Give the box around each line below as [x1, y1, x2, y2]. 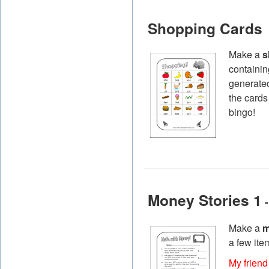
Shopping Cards [148, 17, 262, 39]
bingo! [229, 105, 255, 119]
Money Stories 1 [148, 189, 262, 211]
